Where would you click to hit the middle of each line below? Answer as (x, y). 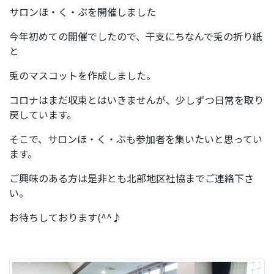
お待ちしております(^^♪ (65, 217)
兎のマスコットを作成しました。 (83, 75)
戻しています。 (43, 114)
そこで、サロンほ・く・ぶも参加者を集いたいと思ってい (136, 139)
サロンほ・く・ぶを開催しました (83, 12)
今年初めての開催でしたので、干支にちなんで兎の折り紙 (136, 36)
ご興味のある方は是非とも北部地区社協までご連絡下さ (131, 178)
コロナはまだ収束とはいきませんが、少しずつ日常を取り (136, 100)
